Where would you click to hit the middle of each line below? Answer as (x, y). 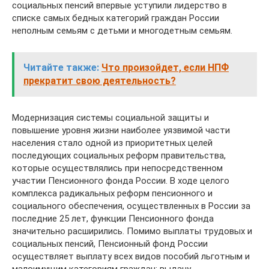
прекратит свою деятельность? (100, 80)
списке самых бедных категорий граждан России (116, 18)
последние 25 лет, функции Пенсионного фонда (113, 218)
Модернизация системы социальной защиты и (110, 117)
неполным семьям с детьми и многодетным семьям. (122, 30)
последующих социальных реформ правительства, (119, 155)
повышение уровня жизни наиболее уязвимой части (121, 130)
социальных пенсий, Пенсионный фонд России (110, 243)
